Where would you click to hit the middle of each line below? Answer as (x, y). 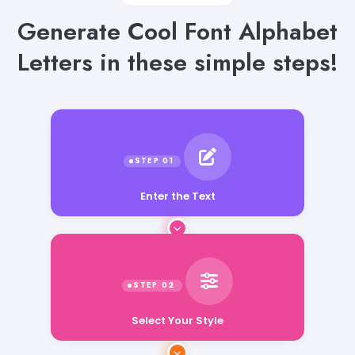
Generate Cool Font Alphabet (177, 31)
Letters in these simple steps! (177, 62)
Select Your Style (177, 311)
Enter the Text (177, 195)
